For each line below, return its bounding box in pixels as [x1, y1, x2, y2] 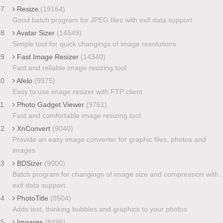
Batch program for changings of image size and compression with [12, 170, 219, 178]
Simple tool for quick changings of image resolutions [12, 39, 176, 48]
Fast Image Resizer [14, 52, 81, 61]
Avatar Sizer [14, 28, 57, 37]
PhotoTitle [14, 194, 50, 202]
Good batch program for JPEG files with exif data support [12, 15, 192, 24]
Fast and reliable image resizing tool [12, 63, 126, 72]
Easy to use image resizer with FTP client [12, 87, 142, 96]
